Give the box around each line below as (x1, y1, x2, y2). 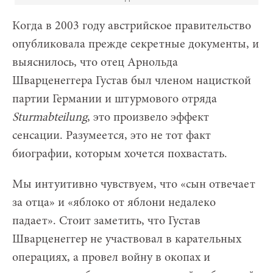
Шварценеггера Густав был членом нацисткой (12, 74, 251, 87)
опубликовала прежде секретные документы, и (12, 38, 259, 51)
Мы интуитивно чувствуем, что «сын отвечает (12, 178, 255, 191)
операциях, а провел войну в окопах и (12, 251, 210, 264)
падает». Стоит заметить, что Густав (12, 214, 200, 227)
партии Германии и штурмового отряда (12, 93, 217, 105)
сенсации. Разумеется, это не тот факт (12, 129, 211, 142)
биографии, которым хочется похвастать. (12, 147, 227, 160)
